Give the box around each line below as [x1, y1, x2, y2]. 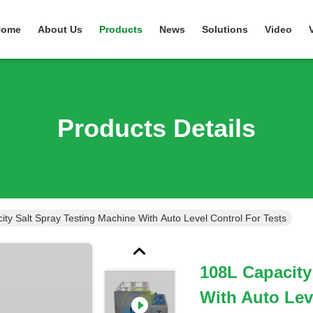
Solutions [202, 24, 248, 35]
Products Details [57, 114, 256, 143]
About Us [38, 24, 82, 35]
